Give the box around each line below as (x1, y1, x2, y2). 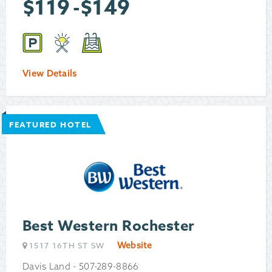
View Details (22, 67, 77, 80)
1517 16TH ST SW (29, 240, 105, 251)
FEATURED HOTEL (9, 119, 92, 131)
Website (117, 239, 152, 251)
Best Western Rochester (22, 216, 195, 237)
